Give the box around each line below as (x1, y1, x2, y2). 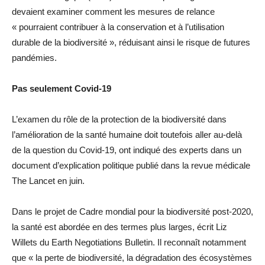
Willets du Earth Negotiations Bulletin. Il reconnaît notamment (12, 237, 246, 248)
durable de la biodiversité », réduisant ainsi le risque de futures (12, 37, 250, 48)
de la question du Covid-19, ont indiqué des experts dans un (12, 145, 241, 156)
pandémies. (12, 53, 57, 63)
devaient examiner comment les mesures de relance (12, 7, 215, 17)
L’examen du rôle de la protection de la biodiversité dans (12, 114, 227, 125)
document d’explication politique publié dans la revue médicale (12, 160, 250, 171)
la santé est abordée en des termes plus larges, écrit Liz (12, 222, 227, 232)
